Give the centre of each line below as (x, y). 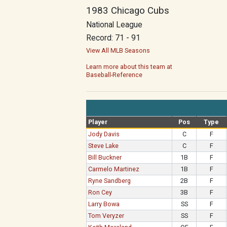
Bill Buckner (105, 157)
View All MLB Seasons (118, 50)
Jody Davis (104, 134)
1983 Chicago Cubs (128, 11)
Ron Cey (100, 192)
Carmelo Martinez (114, 169)
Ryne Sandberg (110, 181)
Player (98, 122)
